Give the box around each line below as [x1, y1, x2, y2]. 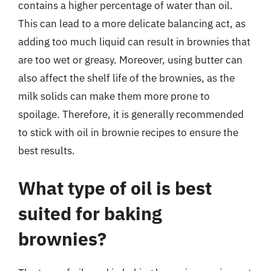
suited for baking [18, 201, 162, 225]
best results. [18, 144, 75, 157]
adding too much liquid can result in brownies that [18, 35, 250, 48]
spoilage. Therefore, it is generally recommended [18, 108, 244, 121]
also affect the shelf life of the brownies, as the [18, 71, 235, 85]
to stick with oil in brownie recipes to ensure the [18, 126, 238, 139]
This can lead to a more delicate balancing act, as [18, 17, 246, 30]
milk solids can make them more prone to [18, 90, 210, 103]
